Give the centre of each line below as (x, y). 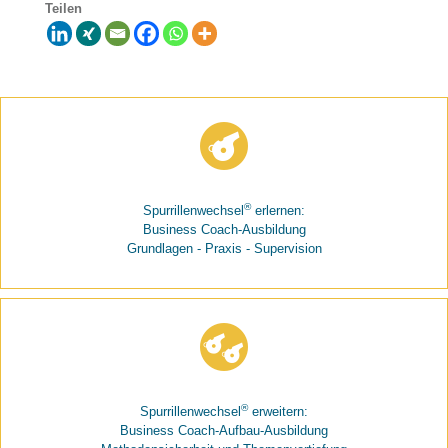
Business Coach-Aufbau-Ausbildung (224, 431)
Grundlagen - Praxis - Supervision (224, 249)
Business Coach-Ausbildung (224, 230)
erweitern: (278, 412)
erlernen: (278, 211)
